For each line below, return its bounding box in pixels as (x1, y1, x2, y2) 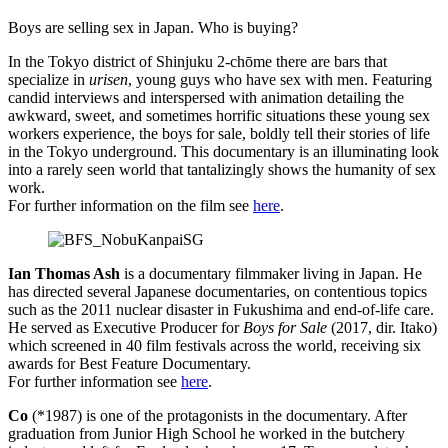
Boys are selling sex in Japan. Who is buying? (8, 18, 298, 36)
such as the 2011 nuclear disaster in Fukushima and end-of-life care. (8, 300, 434, 318)
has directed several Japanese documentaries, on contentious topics (8, 282, 427, 300)
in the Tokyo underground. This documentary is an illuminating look (8, 142, 439, 160)
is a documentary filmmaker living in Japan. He (120, 264, 422, 282)
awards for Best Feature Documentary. (8, 354, 251, 372)
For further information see (8, 372, 181, 390)
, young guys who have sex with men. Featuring (128, 70, 432, 88)
